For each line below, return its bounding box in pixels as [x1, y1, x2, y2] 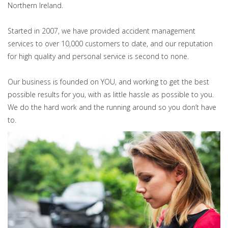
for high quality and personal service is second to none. [8, 51, 189, 61]
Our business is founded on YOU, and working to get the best [8, 77, 209, 87]
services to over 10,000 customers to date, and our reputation [8, 39, 213, 48]
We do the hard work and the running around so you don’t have [8, 102, 216, 112]
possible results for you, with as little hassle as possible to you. [8, 90, 214, 99]
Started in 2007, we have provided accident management [8, 26, 195, 36]
